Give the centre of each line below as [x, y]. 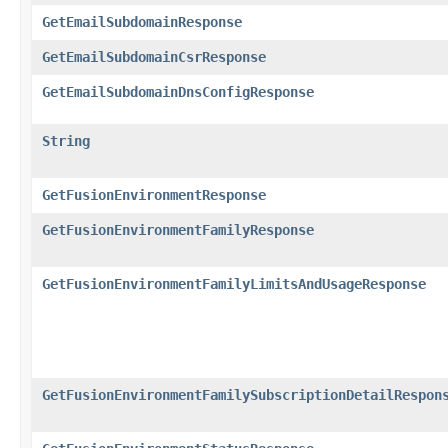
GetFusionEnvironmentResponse [154, 194]
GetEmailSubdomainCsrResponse [154, 56]
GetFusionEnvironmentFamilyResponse [178, 229]
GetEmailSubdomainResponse [142, 21]
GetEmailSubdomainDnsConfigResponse [178, 91]
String [66, 140]
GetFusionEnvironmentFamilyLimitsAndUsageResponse [234, 283]
